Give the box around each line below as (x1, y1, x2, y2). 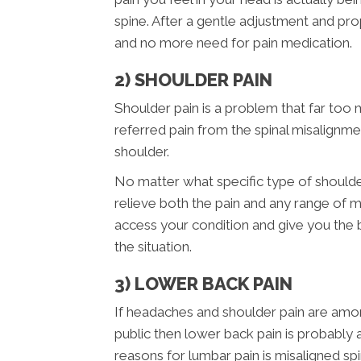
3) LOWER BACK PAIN (114, 273, 293, 295)
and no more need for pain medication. (114, 35, 352, 52)
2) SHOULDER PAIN (114, 69, 272, 91)
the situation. (114, 239, 192, 255)
